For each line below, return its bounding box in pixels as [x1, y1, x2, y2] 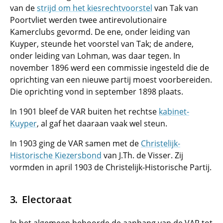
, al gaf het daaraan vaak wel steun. [37, 118, 167, 129]
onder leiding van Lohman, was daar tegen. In [10, 50, 180, 61]
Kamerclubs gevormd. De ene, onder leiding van [10, 26, 190, 37]
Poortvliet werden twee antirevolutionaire [10, 14, 167, 25]
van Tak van [152, 2, 198, 13]
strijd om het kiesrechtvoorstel [37, 2, 152, 13]
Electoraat [21, 192, 72, 206]
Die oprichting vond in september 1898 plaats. [10, 86, 183, 97]
